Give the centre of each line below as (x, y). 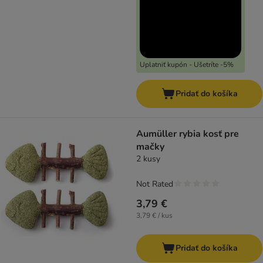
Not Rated (155, 184)
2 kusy (148, 159)
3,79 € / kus (154, 216)
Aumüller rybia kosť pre (188, 134)
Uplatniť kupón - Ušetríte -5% (187, 65)
